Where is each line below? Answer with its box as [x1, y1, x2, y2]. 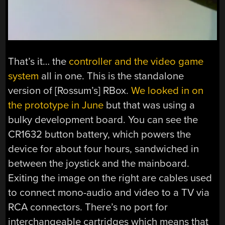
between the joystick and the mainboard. [8, 157, 190, 170]
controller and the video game [69, 55, 204, 68]
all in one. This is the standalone [39, 69, 184, 82]
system [8, 69, 39, 82]
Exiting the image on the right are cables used [8, 171, 212, 184]
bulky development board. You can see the [8, 113, 198, 126]
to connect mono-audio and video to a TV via [8, 186, 210, 199]
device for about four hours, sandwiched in [8, 142, 199, 155]
